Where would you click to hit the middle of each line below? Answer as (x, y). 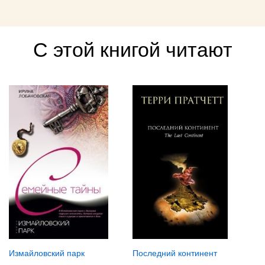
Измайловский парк (47, 253)
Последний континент (174, 253)
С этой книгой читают (132, 50)
